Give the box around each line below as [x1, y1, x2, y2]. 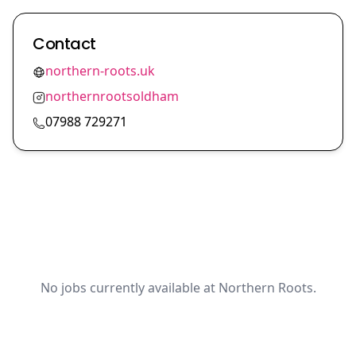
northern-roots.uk [45, 62, 155, 79]
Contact [33, 33, 96, 55]
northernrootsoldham [45, 87, 179, 105]
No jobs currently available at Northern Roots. [40, 279, 316, 296]
